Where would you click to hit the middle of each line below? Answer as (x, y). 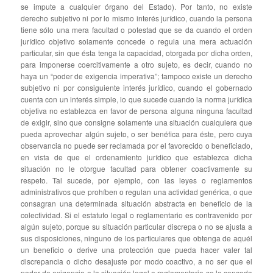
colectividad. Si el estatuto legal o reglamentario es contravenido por (136, 215)
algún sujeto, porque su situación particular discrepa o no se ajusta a (136, 227)
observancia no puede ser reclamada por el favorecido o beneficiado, (136, 146)
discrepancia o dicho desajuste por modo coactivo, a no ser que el (136, 261)
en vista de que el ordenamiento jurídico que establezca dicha (136, 157)
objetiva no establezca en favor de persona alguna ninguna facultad (136, 111)
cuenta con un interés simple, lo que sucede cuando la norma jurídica (136, 99)
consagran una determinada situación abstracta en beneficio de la (136, 204)
